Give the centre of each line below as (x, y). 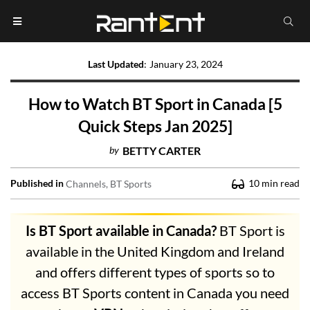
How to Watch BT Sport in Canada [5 (155, 104)
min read (281, 183)
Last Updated (116, 64)
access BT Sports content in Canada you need (155, 293)
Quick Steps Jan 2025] (155, 126)
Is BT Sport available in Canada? (121, 231)
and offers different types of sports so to (155, 272)
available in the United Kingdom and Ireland (155, 252)
